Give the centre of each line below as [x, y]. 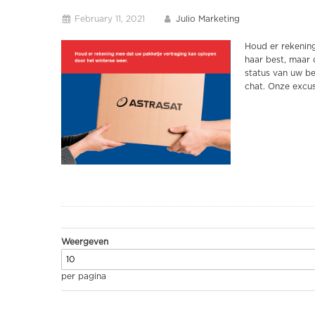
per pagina [84, 277]
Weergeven [85, 242]
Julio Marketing [207, 19]
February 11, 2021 [110, 19]
